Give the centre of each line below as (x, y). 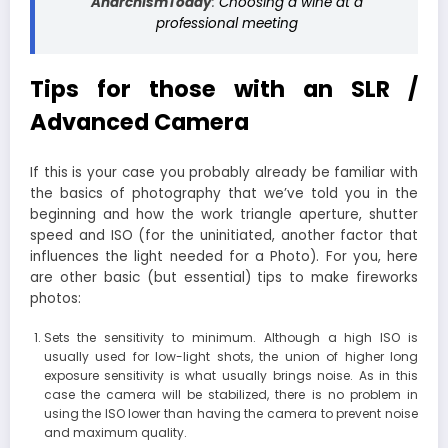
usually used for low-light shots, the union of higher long (230, 356)
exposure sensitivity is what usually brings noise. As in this (230, 375)
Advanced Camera (139, 122)
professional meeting (226, 24)
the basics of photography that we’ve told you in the (224, 193)
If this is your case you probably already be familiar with (224, 172)
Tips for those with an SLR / (224, 89)
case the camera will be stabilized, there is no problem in (230, 394)
